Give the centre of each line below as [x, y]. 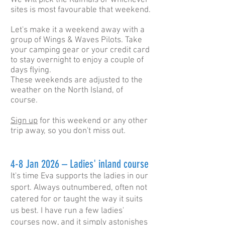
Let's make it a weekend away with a [78, 30]
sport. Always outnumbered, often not [79, 188]
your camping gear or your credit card [80, 50]
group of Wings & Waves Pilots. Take [76, 40]
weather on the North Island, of [67, 90]
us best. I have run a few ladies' [67, 211]
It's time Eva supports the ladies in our [79, 176]
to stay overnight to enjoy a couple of [77, 60]
